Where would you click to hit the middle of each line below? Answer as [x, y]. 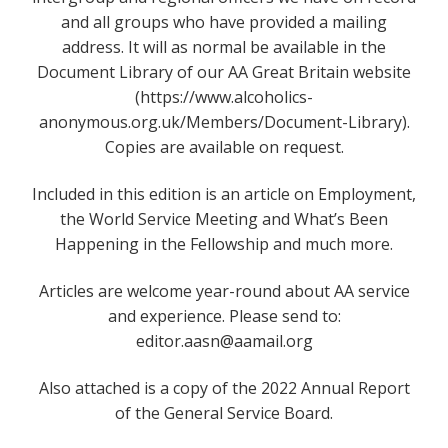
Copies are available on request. [224, 146]
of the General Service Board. [224, 412]
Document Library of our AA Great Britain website [224, 71]
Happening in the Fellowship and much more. [224, 243]
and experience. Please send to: [224, 315]
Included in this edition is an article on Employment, [224, 193]
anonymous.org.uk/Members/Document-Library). [224, 121]
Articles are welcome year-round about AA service [224, 290]
